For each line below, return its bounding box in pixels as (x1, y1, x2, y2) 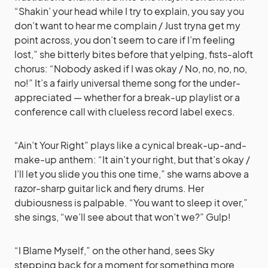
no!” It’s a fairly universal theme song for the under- (14, 76, 240, 89)
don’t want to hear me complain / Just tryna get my (14, 19, 240, 32)
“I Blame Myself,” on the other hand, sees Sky (14, 243, 215, 257)
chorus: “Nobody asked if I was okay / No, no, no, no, (14, 62, 247, 75)
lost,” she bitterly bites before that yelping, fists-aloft (14, 47, 253, 60)
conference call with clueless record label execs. (14, 105, 235, 118)
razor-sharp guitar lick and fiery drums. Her (14, 181, 204, 194)
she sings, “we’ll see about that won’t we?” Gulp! (14, 210, 231, 223)
